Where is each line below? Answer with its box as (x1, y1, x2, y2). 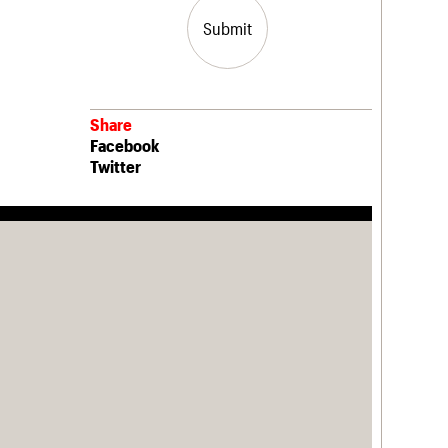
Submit (203, 18, 252, 39)
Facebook (90, 135, 159, 156)
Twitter (90, 156, 141, 177)
